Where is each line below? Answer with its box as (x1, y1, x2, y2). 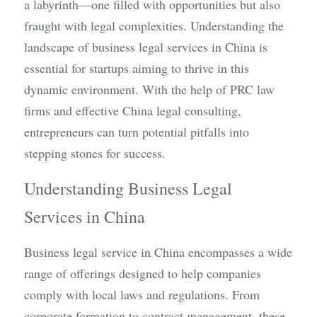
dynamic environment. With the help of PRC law (24, 81, 275, 98)
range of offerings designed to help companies (24, 265, 261, 282)
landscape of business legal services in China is (24, 38, 267, 55)
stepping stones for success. (24, 144, 166, 161)
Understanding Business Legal (24, 177, 232, 200)
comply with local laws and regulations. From (24, 286, 260, 303)
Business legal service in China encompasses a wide (24, 243, 292, 260)
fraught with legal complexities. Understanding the (24, 17, 284, 34)
